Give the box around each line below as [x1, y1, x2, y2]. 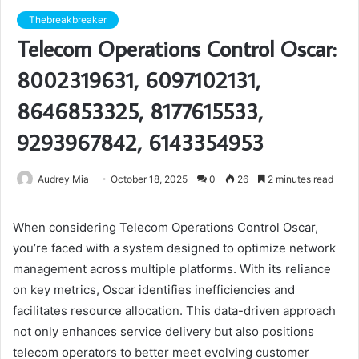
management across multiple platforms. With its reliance [13, 261, 331, 277]
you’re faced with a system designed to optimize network [13, 240, 336, 256]
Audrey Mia [38, 173, 89, 186]
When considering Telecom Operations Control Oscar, [13, 220, 318, 236]
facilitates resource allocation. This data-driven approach [13, 303, 336, 319]
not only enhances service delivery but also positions [13, 324, 314, 340]
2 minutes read [265, 173, 333, 186]
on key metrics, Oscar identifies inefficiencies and [13, 282, 295, 298]
